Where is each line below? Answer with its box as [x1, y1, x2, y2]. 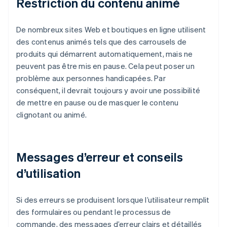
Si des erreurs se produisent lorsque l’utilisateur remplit [16, 195, 210, 205]
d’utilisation [16, 165, 81, 181]
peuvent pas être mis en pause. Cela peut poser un [16, 61, 195, 71]
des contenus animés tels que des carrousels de [16, 36, 187, 47]
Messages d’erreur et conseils [16, 149, 183, 165]
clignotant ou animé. [16, 109, 87, 120]
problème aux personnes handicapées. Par [16, 73, 166, 84]
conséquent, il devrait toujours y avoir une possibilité [16, 85, 201, 96]
